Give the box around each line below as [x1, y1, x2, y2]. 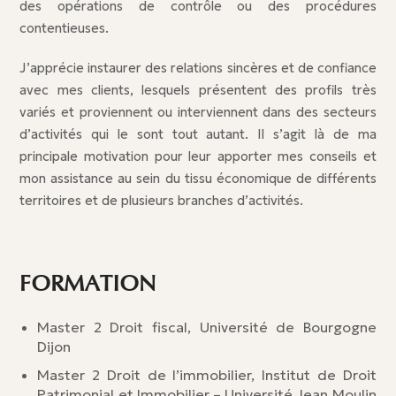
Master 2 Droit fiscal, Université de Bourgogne [37, 318, 377, 336]
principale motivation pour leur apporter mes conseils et [19, 148, 377, 164]
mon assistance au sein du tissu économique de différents [19, 170, 377, 187]
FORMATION [19, 270, 156, 297]
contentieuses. [19, 19, 110, 36]
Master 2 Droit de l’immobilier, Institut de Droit [37, 366, 377, 384]
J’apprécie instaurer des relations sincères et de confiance [19, 59, 377, 76]
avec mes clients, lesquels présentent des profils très [19, 81, 377, 98]
